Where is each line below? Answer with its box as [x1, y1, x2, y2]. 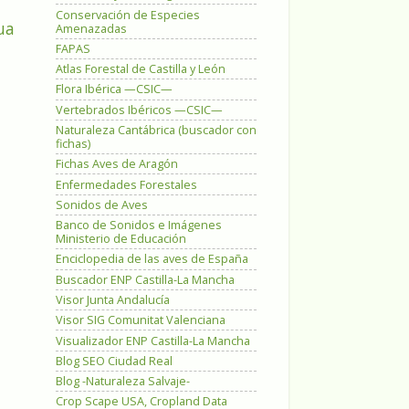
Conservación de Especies [56, 6, 200, 23]
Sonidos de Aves [56, 196, 148, 213]
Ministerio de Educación [56, 231, 186, 247]
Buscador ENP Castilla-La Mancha [56, 271, 235, 288]
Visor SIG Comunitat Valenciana [56, 312, 225, 329]
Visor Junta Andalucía [56, 292, 170, 308]
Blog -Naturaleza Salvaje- [56, 373, 190, 390]
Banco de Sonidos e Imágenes [56, 217, 222, 234]
